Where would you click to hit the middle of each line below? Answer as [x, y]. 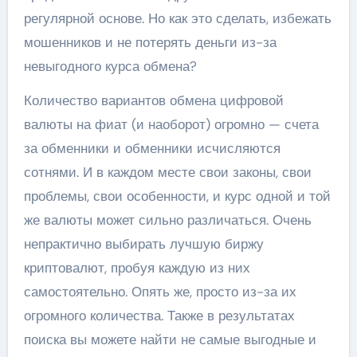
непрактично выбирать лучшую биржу [143, 243]
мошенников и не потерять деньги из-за [150, 42]
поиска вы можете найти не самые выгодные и [170, 339]
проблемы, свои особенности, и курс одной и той [177, 196]
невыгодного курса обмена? [110, 66]
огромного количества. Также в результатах [159, 315]
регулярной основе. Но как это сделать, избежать [177, 18]
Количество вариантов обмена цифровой [153, 100]
